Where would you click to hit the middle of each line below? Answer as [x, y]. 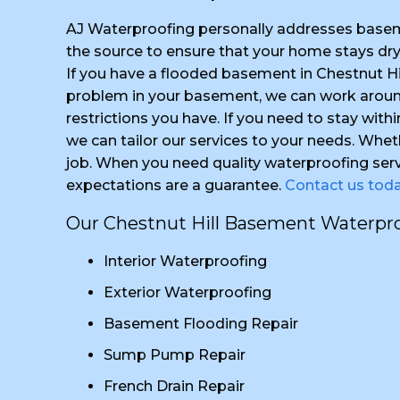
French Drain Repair [174, 386]
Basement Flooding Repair [201, 324]
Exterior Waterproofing [187, 292]
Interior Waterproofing [185, 261]
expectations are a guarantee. [175, 185]
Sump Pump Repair [175, 355]
